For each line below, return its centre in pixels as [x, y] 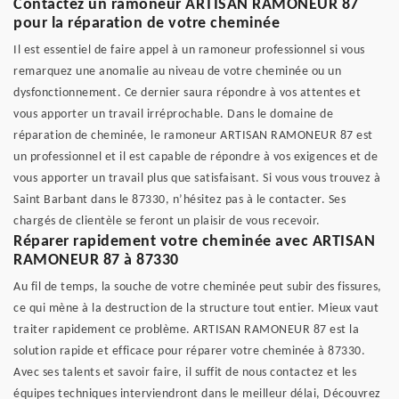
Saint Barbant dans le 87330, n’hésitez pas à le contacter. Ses [179, 200]
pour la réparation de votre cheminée [147, 24]
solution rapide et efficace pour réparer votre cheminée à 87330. [189, 351]
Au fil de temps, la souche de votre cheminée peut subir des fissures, [198, 287]
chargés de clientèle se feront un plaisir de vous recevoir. [167, 221]
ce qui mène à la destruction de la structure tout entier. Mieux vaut [196, 309]
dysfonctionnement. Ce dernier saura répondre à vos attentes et [187, 93]
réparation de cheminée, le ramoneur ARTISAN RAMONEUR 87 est [193, 136]
